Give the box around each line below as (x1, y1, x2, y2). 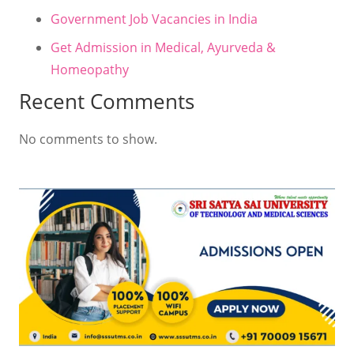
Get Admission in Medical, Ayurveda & (51, 38, 276, 56)
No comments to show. (19, 130, 157, 148)
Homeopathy (51, 60, 129, 78)
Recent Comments (19, 86, 194, 115)
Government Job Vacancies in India (51, 9, 258, 28)
